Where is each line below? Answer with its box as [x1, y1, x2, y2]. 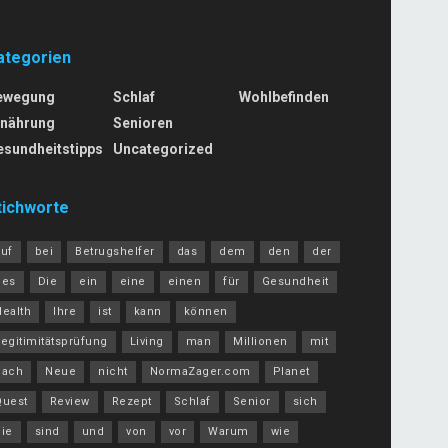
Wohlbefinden [239, 89, 330, 106]
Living [129, 335, 164, 349]
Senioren [112, 115, 173, 132]
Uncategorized [112, 141, 213, 158]
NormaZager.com [149, 365, 251, 379]
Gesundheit [261, 275, 329, 289]
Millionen [233, 335, 288, 349]
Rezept [111, 395, 152, 409]
